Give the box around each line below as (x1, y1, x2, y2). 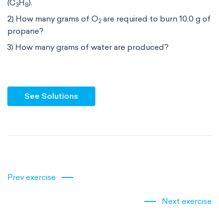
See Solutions (24, 91, 78, 101)
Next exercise (162, 197, 212, 206)
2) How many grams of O (7, 14, 98, 23)
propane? (7, 26, 44, 36)
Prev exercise (7, 173, 56, 182)
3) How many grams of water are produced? (7, 43, 169, 52)
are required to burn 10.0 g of (101, 14, 211, 23)
